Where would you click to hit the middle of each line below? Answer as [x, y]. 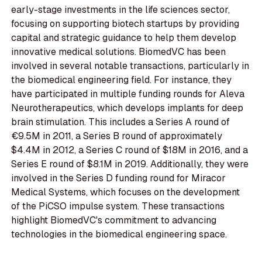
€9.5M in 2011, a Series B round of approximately [117, 136]
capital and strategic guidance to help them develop [124, 38]
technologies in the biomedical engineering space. [119, 235]
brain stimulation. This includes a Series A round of [121, 122]
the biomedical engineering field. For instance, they [122, 80]
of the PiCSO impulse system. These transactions [118, 206]
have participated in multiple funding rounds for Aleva [128, 94]
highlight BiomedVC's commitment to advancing [114, 220]
